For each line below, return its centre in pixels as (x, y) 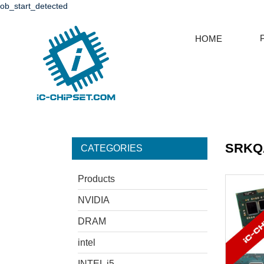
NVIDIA (94, 200)
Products (96, 179)
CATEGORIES (112, 148)
